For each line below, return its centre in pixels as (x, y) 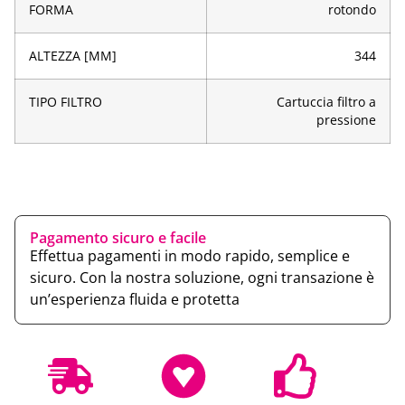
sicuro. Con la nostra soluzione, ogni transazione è (202, 278)
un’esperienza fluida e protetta (135, 300)
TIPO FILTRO (66, 103)
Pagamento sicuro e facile (118, 238)
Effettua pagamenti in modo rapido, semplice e (190, 256)
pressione (346, 121)
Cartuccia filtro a (326, 103)
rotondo (352, 10)
